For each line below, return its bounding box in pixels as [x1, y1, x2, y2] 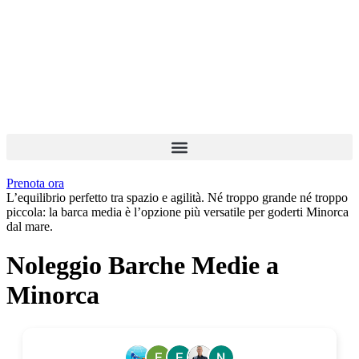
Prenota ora [6, 176, 64, 190]
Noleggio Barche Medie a [6, 251, 279, 280]
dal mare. [6, 220, 53, 233]
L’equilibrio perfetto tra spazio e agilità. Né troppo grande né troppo [6, 191, 348, 204]
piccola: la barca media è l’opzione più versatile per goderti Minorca [6, 205, 349, 219]
